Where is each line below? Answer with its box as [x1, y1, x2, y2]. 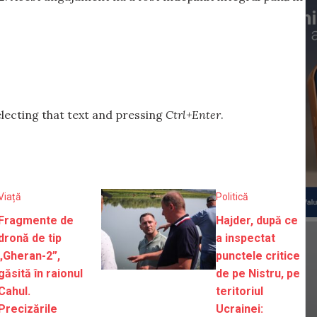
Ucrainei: [215, 301, 263, 316]
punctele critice [215, 248, 300, 263]
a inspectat [215, 231, 275, 245]
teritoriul [215, 284, 263, 298]
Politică [215, 190, 248, 202]
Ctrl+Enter [166, 108, 221, 122]
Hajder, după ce [215, 213, 298, 227]
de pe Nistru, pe [215, 266, 300, 280]
